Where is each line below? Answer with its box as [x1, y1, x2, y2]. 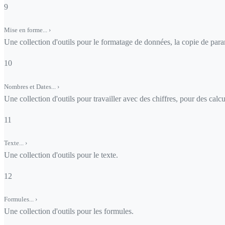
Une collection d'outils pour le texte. [4, 150, 118, 159]
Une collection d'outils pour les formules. [4, 206, 134, 215]
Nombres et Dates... [4, 82, 57, 90]
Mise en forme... [4, 26, 49, 34]
